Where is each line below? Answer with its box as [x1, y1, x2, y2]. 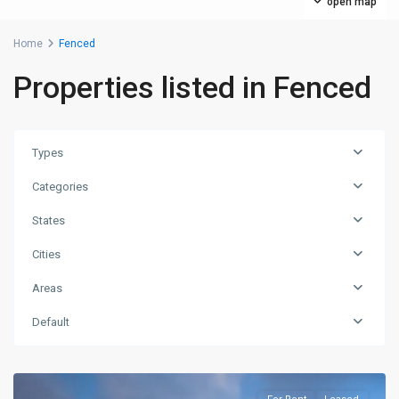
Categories [32, 180, 88, 193]
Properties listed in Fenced [13, 69, 371, 105]
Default [32, 315, 69, 329]
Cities [32, 248, 61, 261]
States [32, 214, 65, 227]
